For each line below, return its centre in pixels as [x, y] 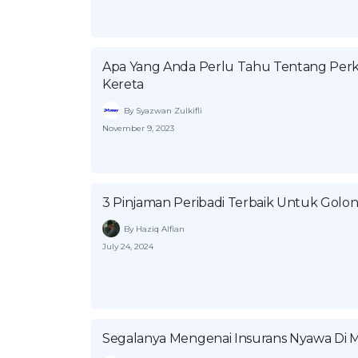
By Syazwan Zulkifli [163, 110]
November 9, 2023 [138, 128]
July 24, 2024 [128, 247]
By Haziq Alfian [154, 229]
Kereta [123, 84]
